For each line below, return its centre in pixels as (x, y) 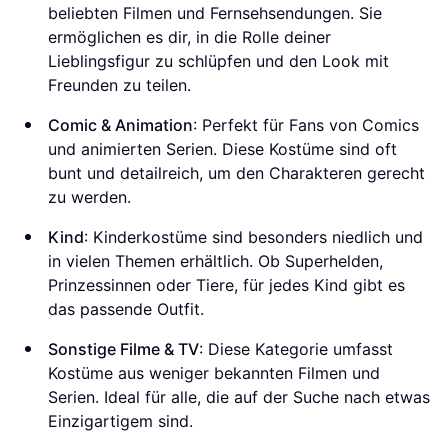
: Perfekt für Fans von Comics (306, 125)
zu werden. (89, 197)
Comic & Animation (120, 125)
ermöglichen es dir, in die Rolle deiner (189, 37)
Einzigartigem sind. (120, 421)
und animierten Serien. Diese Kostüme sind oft (222, 149)
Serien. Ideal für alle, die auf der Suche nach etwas (239, 397)
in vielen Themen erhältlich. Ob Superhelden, (215, 261)
